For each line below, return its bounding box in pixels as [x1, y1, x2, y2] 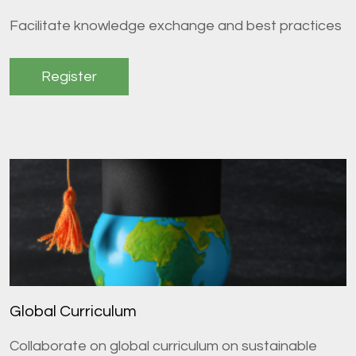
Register [41, 69, 97, 85]
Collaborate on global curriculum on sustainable [10, 339, 317, 354]
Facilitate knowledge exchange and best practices [10, 18, 342, 34]
